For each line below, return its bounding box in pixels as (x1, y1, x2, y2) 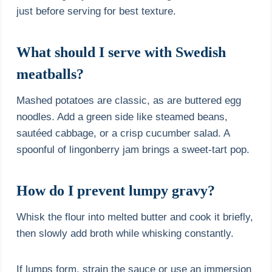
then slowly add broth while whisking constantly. (16, 227, 234, 239)
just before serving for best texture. (16, 5, 177, 17)
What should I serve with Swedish (16, 44, 226, 60)
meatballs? (16, 66, 84, 82)
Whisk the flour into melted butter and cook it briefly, (16, 211, 254, 223)
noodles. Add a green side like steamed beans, (16, 110, 228, 123)
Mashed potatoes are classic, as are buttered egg (16, 94, 242, 106)
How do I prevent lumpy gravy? (16, 182, 216, 199)
